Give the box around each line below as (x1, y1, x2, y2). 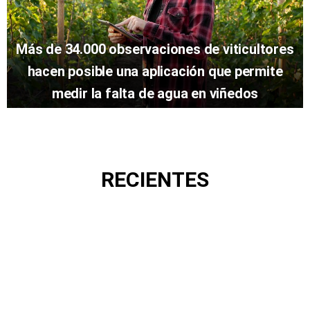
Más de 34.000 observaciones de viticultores (16, 41, 294, 58)
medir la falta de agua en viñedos (51, 85, 259, 102)
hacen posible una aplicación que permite (27, 63, 283, 80)
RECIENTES (101, 167, 209, 192)
